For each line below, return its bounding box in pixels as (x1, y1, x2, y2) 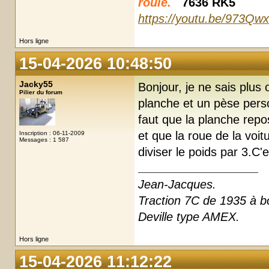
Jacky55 (19, 79, 53, 89)
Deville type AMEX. (138, 210, 240, 223)
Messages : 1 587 (19, 136, 69, 143)
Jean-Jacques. (138, 177, 216, 191)
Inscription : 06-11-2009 (19, 129, 85, 136)
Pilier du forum (19, 88, 62, 95)
